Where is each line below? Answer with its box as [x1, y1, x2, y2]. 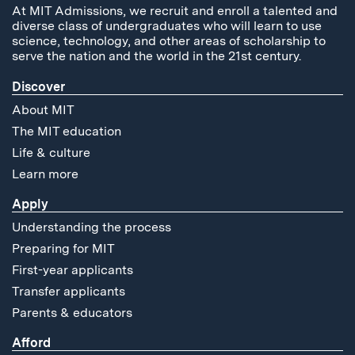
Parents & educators [12, 305, 132, 321]
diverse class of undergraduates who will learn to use [12, 18, 322, 34]
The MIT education [12, 124, 121, 139]
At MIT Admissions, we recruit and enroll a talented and [12, 3, 338, 19]
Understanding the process [12, 219, 171, 235]
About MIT [12, 102, 74, 118]
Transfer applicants [12, 284, 125, 300]
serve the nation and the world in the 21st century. [12, 48, 301, 64]
